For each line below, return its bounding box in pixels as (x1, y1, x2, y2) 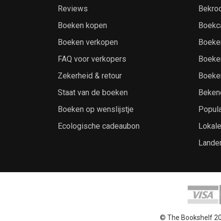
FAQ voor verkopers (58, 54, 126, 64)
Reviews (58, 3, 88, 13)
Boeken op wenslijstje (58, 104, 134, 114)
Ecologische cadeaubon (58, 121, 140, 131)
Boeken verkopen (58, 37, 118, 47)
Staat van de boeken (58, 87, 128, 97)
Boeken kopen (58, 20, 107, 30)
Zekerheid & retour (58, 71, 122, 80)
